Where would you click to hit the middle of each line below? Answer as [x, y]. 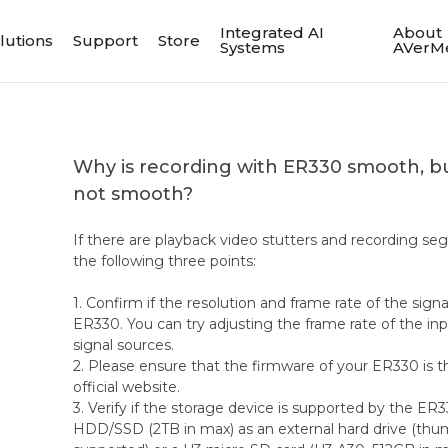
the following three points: [165, 261]
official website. [127, 387]
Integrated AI [272, 32]
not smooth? [133, 194]
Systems [253, 47]
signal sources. [124, 345]
